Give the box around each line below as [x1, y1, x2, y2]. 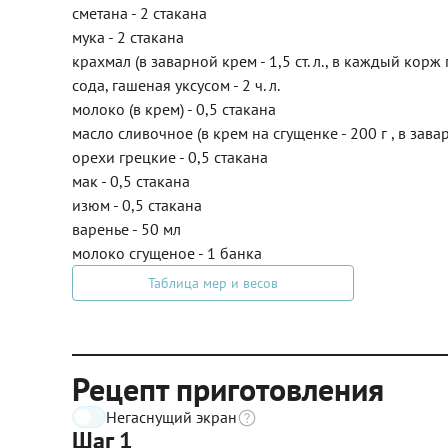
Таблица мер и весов [148, 274, 278, 292]
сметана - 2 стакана [72, 3, 207, 23]
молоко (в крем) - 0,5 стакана [72, 99, 276, 119]
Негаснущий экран [106, 407, 237, 427]
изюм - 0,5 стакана [72, 195, 202, 215]
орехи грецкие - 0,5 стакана [72, 147, 268, 167]
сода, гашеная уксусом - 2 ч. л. [72, 75, 280, 95]
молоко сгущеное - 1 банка [72, 243, 262, 263]
